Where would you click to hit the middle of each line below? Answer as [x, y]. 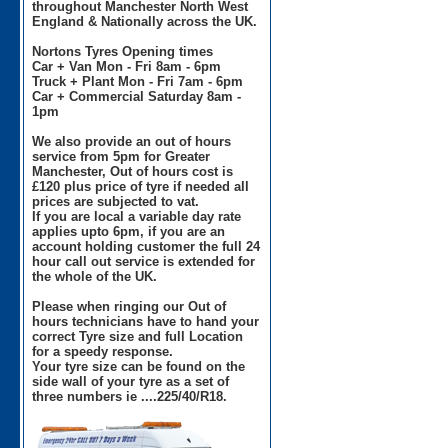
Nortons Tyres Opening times [123, 51]
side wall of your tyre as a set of [131, 381]
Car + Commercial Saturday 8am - [137, 96]
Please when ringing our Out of [129, 306]
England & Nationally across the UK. [145, 21]
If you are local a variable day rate [137, 216]
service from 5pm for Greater [121, 156]
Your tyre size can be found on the [139, 366]
